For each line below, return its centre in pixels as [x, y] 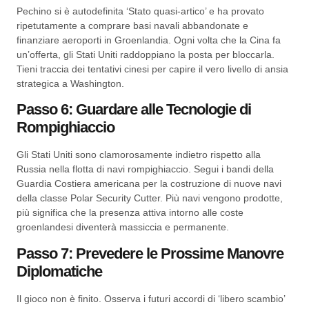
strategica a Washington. [70, 84]
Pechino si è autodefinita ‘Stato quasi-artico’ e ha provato [140, 11]
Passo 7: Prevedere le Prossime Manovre [150, 253]
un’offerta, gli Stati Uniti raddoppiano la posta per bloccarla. [146, 55]
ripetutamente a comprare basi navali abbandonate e [132, 26]
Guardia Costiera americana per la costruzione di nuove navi [149, 184]
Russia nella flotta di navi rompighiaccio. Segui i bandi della [145, 169]
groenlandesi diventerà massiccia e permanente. [123, 227]
